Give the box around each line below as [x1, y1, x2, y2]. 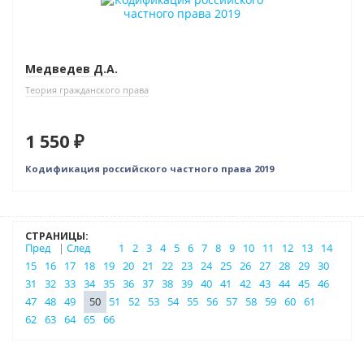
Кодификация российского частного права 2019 [25, 162, 274, 175]
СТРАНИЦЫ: [25, 229, 89, 244]
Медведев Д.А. [25, 61, 118, 77]
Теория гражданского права [25, 84, 149, 97]
